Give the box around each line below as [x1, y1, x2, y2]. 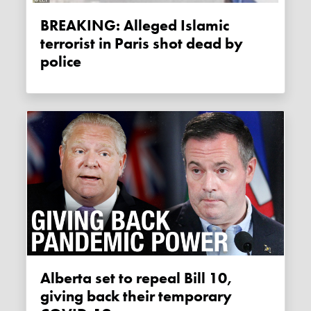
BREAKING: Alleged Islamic [40, 16, 50, 36]
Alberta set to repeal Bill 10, [40, 269, 51, 289]
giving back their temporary [40, 287, 233, 307]
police [40, 52, 82, 72]
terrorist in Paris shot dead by [40, 34, 244, 54]
